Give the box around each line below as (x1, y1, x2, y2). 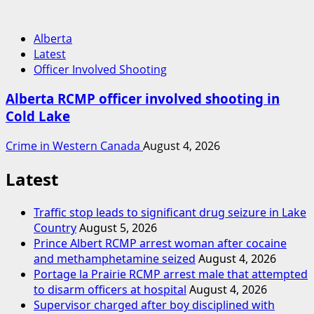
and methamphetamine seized (34, 250, 196, 266)
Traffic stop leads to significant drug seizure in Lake (34, 204, 306, 220)
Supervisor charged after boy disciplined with (34, 296, 275, 313)
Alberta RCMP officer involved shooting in (6, 90, 280, 108)
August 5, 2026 (79, 219, 157, 235)
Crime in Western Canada (6, 137, 143, 153)
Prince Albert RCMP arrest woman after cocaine (34, 235, 287, 251)
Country (34, 219, 76, 235)
